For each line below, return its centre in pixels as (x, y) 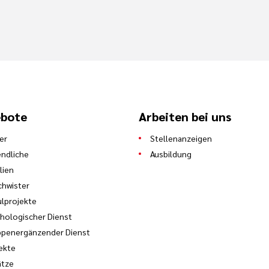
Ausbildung (171, 153)
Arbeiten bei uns (185, 116)
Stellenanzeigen (181, 138)
